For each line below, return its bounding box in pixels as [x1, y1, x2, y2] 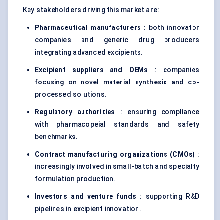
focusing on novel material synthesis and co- [35, 78, 199, 86]
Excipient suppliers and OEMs [35, 66, 148, 74]
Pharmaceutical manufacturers [35, 24, 141, 32]
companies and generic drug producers [35, 36, 199, 44]
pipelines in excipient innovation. [35, 205, 141, 213]
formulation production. [35, 175, 116, 183]
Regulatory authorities [35, 108, 115, 116]
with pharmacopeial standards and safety [35, 120, 199, 129]
